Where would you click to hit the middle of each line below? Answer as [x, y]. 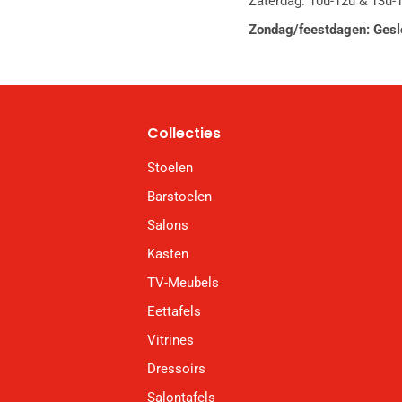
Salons [168, 226]
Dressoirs [176, 369]
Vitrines [170, 341]
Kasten [168, 254]
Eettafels [174, 312]
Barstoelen [179, 197]
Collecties [184, 134]
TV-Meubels [183, 283]
